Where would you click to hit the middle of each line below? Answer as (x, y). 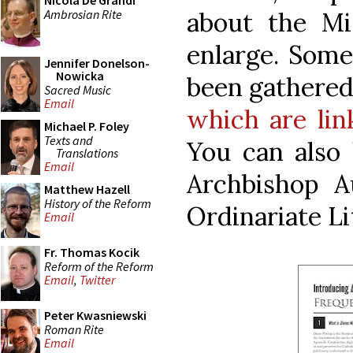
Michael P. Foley (87, 126)
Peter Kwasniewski (95, 315)
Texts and (69, 140)
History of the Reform (98, 203)
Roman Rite (74, 329)
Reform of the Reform (99, 266)
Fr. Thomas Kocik (92, 252)
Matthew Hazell (87, 189)
